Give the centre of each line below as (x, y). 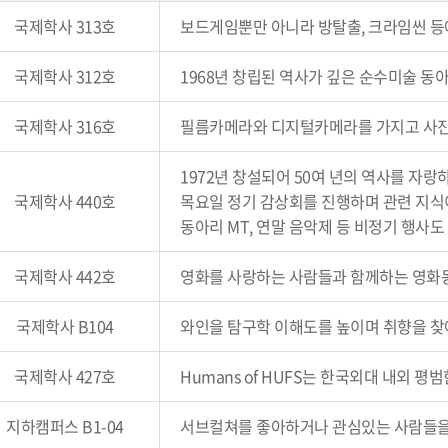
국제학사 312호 (65, 76)
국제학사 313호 (65, 26)
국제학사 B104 (65, 326)
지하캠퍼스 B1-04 (65, 426)
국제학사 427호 (65, 376)
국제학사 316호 (65, 126)
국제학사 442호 (65, 276)
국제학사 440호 (65, 201)
